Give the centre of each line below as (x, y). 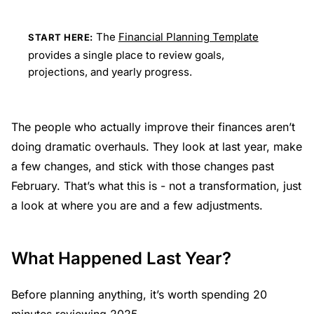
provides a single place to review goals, (126, 55)
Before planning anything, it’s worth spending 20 (139, 294)
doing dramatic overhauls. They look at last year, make (157, 146)
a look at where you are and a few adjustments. (137, 205)
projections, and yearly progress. (110, 71)
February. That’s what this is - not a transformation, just (156, 185)
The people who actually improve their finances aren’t (153, 127)
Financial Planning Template (188, 36)
